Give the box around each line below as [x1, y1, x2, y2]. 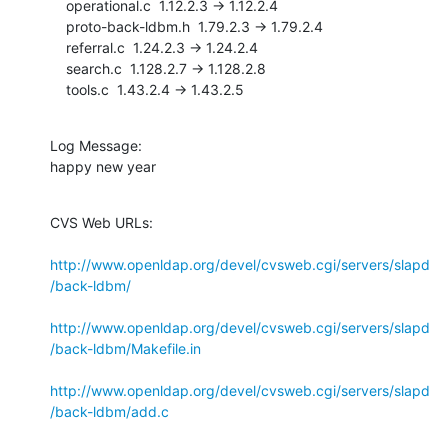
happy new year [50, 157, 156, 175]
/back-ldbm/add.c [50, 402, 169, 420]
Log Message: [50, 136, 142, 154]
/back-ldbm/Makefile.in [50, 339, 201, 357]
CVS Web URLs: [50, 213, 153, 231]
